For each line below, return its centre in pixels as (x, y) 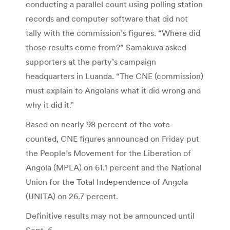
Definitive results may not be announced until (110, 216)
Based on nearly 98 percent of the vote (98, 124)
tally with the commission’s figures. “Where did (113, 33)
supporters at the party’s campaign (91, 62)
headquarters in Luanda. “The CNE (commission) (114, 76)
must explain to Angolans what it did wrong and (113, 91)
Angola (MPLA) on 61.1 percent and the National (114, 168)
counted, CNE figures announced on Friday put (112, 139)
